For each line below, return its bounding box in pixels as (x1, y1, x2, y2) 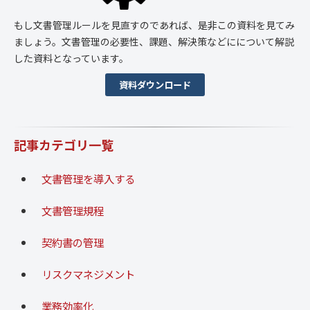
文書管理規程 (42, 202, 104, 218)
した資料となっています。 (14, 51, 129, 65)
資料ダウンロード (119, 77, 191, 91)
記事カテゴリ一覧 (14, 135, 113, 154)
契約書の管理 (42, 234, 104, 250)
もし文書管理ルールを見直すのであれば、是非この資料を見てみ (14, 17, 295, 32)
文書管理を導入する (42, 170, 135, 186)
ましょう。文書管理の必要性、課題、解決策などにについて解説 (14, 34, 294, 48)
